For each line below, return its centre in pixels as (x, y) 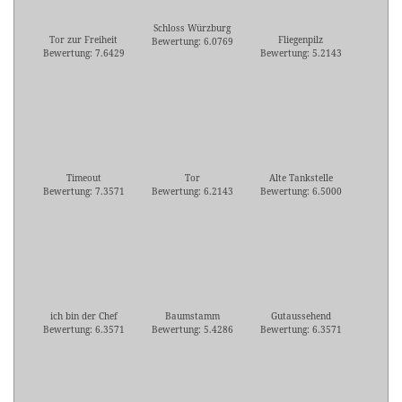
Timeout (83, 178)
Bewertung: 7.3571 (83, 192)
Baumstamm (192, 316)
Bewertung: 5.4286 (192, 330)
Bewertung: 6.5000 (301, 192)
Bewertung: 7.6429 (83, 53)
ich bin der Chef (83, 316)
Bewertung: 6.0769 (192, 42)
